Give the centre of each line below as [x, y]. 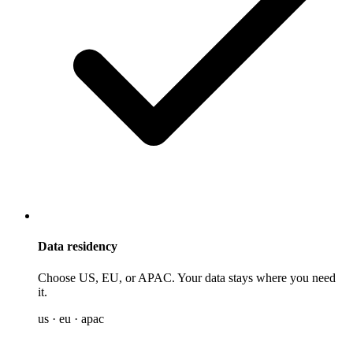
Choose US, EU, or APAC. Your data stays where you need [187, 277]
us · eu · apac [71, 318]
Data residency [78, 247]
